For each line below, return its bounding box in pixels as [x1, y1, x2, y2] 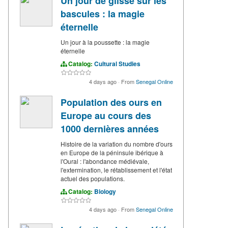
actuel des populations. [61, 174, 125, 183]
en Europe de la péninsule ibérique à [61, 148, 163, 157]
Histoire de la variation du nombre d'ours [61, 139, 173, 149]
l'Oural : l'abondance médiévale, [61, 157, 149, 166]
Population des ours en [61, 96, 162, 109]
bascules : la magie [61, 7, 145, 21]
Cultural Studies [94, 59, 140, 69]
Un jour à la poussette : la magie [61, 38, 150, 47]
